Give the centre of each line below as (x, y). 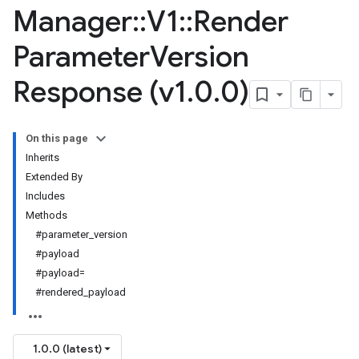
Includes (45, 196)
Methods (46, 215)
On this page (57, 138)
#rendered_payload (81, 292)
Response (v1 (100, 92)
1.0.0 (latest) (67, 349)
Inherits (42, 157)
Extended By (54, 177)
